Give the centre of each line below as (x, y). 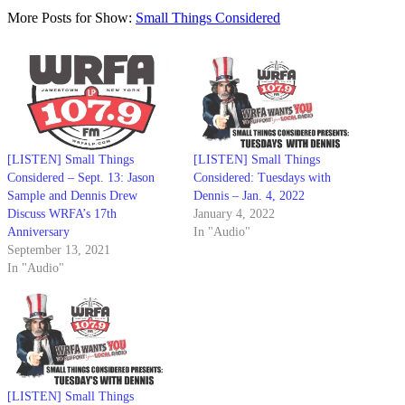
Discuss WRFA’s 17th (62, 214)
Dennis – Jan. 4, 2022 (249, 196)
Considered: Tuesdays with (262, 178)
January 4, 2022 (234, 214)
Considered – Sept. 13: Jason (81, 178)
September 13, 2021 (59, 250)
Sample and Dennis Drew (72, 196)
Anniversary (38, 232)
